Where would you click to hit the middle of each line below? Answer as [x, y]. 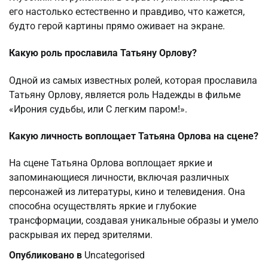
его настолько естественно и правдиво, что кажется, [127, 12]
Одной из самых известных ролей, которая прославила [133, 80]
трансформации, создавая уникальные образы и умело [134, 221]
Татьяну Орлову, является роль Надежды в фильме [125, 95]
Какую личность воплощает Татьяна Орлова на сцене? [134, 136]
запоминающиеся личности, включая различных [119, 178]
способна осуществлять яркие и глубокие [103, 206]
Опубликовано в [47, 255]
